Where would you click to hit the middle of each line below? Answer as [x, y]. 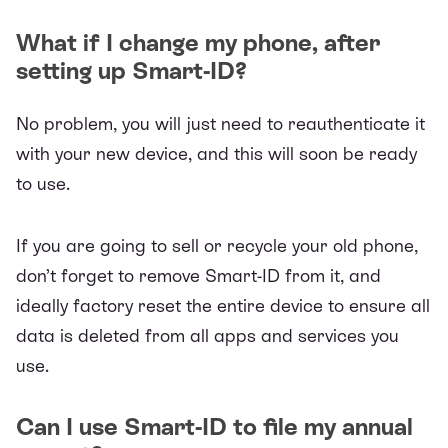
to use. [45, 183]
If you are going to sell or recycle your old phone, [217, 245]
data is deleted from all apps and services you [207, 335]
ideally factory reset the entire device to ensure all [223, 305]
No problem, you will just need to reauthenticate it [220, 123]
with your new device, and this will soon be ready [216, 153]
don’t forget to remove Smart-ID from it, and [198, 275]
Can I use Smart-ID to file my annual [214, 426]
